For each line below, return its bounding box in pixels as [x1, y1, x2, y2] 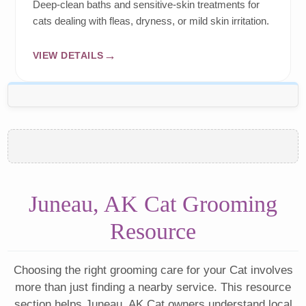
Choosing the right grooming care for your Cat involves [13, 264, 293, 277]
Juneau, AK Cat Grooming [29, 191, 277, 217]
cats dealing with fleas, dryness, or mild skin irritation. [32, 15, 269, 27]
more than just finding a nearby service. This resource [15, 281, 291, 294]
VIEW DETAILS [32, 49, 104, 61]
